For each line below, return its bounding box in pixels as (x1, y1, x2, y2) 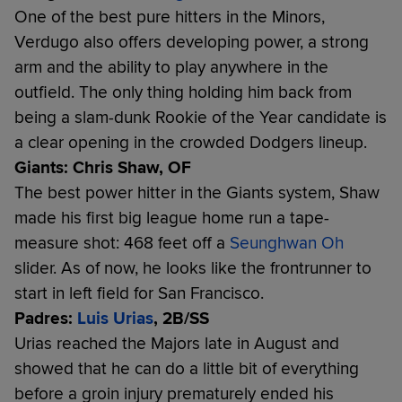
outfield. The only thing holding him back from (14, 81, 352, 103)
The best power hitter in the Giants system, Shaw (14, 181, 380, 204)
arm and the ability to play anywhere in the (14, 56, 328, 78)
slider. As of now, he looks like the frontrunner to (14, 257, 371, 279)
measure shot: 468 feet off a (14, 232, 230, 254)
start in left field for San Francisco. (14, 282, 264, 304)
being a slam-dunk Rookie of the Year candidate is (14, 106, 387, 128)
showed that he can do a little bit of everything (14, 357, 359, 380)
